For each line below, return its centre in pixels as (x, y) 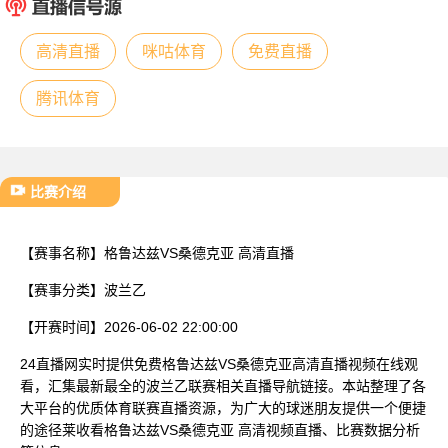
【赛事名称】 (62, 252)
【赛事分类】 (62, 289)
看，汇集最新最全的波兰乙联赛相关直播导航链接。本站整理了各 (223, 385)
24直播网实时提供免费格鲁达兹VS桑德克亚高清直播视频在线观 (219, 363)
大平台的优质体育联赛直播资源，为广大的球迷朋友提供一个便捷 (223, 407)
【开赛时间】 (62, 326)
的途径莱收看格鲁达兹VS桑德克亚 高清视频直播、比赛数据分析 (220, 429)
